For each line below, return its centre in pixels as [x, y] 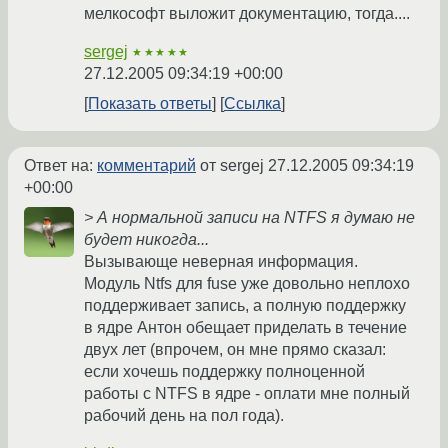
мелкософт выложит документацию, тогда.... [247, 14]
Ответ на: [60, 166]
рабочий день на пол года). [184, 416]
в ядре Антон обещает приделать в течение [245, 328]
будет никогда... [146, 240]
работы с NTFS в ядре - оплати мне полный [247, 394]
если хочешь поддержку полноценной [224, 372]
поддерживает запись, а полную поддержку [245, 306]
